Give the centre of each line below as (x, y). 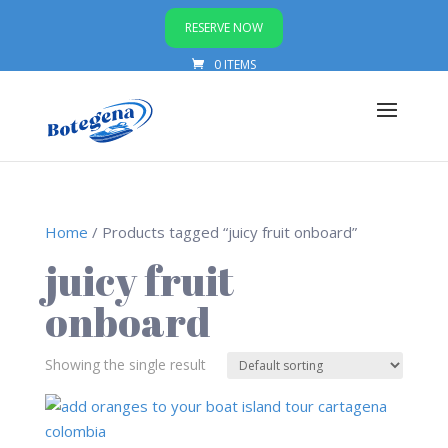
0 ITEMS (234, 64)
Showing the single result (125, 364)
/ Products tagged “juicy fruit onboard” (222, 232)
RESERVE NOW (223, 27)
